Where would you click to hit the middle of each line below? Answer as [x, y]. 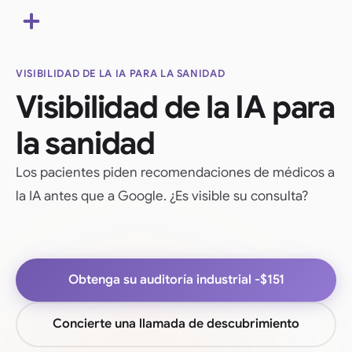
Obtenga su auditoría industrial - [164, 279]
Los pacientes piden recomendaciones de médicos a [175, 172]
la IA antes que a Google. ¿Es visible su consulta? [162, 196]
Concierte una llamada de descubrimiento [176, 324]
